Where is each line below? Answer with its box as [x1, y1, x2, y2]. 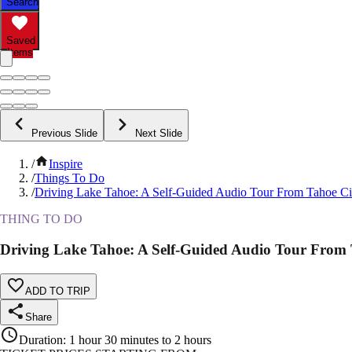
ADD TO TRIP [25, 284, 90, 297]
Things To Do [35, 171, 104, 185]
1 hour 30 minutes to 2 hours [69, 332, 211, 346]
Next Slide [135, 127, 182, 140]
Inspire [49, 157, 82, 171]
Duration [19, 332, 63, 346]
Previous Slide [31, 127, 97, 140]
